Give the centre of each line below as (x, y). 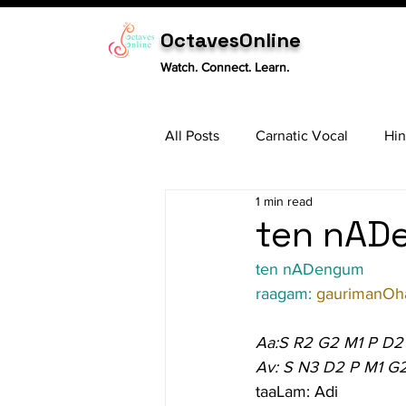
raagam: (286, 294)
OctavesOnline (231, 40)
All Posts (192, 135)
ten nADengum (310, 269)
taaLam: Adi (297, 391)
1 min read (284, 201)
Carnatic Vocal (302, 135)
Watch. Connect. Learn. (225, 67)
